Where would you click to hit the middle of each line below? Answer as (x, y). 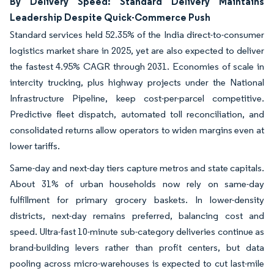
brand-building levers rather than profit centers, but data (137, 247)
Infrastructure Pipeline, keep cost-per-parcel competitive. (137, 98)
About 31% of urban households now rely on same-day (137, 183)
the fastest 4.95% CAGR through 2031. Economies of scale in (137, 66)
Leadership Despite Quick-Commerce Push (110, 17)
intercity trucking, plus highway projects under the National (137, 82)
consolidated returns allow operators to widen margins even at (137, 130)
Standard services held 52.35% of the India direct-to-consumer (137, 34)
